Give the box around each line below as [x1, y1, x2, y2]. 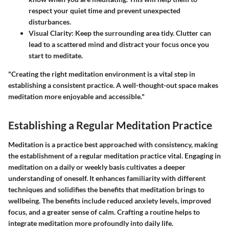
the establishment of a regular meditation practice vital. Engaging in [8, 151, 221, 160]
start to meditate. [29, 51, 83, 60]
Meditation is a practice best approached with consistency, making [8, 140, 218, 149]
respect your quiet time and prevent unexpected [29, 6, 180, 15]
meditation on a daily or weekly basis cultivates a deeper [8, 162, 186, 171]
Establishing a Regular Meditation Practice [8, 119, 212, 131]
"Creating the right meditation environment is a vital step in [8, 70, 195, 78]
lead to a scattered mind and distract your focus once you [29, 40, 209, 49]
